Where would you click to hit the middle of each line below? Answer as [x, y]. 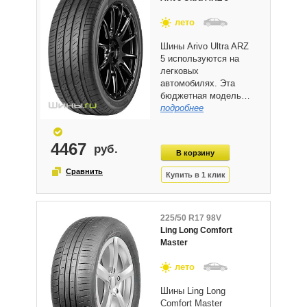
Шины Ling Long [193, 291]
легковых [180, 71]
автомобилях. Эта [198, 83]
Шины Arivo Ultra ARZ [205, 46]
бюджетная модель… [205, 96]
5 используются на [200, 59]
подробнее [182, 108]
